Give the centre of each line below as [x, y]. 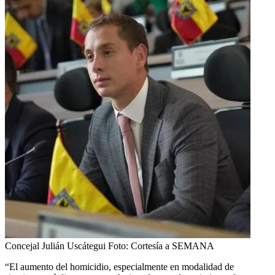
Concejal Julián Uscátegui [55, 246]
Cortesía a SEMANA [172, 246]
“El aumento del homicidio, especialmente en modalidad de [119, 266]
